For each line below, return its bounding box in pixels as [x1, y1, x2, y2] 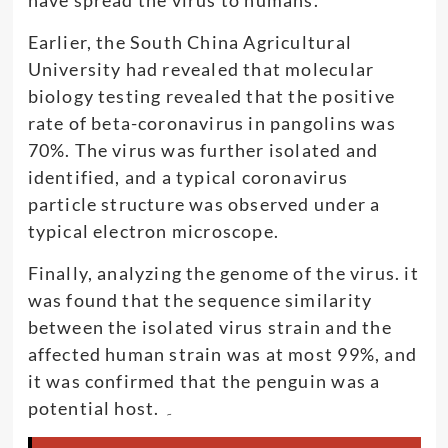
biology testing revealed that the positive [27, 84, 395, 107]
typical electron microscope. [27, 219, 280, 242]
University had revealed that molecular [27, 57, 375, 80]
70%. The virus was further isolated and [27, 138, 379, 161]
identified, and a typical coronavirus [27, 165, 348, 188]
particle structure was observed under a [27, 192, 381, 215]
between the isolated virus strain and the [27, 315, 392, 338]
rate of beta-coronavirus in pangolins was [27, 111, 396, 134]
